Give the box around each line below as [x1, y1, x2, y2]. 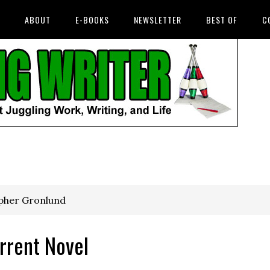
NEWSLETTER [134, 13, 181, 26]
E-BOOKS [75, 13, 109, 26]
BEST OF [206, 13, 237, 26]
